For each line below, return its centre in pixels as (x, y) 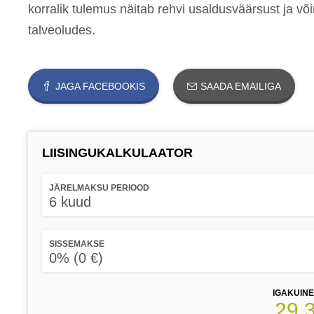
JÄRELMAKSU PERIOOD (99, 188)
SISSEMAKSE (77, 244)
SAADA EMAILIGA (241, 86)
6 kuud (70, 202)
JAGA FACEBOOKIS (100, 86)
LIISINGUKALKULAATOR (117, 153)
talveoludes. (62, 30)
